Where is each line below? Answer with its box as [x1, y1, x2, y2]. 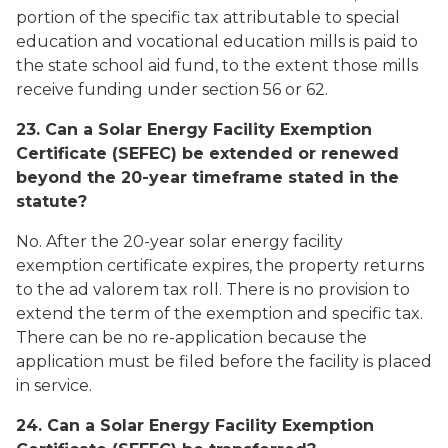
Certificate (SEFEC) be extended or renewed [16, 144, 399, 163]
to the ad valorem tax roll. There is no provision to [16, 280, 410, 299]
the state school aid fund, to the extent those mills [16, 56, 418, 75]
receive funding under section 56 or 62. [16, 80, 328, 99]
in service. [16, 376, 92, 395]
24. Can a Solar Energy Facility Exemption [16, 416, 374, 435]
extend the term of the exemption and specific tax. [16, 304, 423, 323]
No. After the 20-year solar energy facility [16, 232, 343, 251]
